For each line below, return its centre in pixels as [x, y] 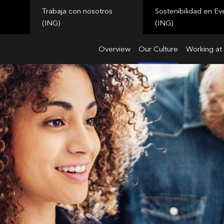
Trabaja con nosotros [77, 11]
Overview [114, 49]
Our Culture [158, 49]
